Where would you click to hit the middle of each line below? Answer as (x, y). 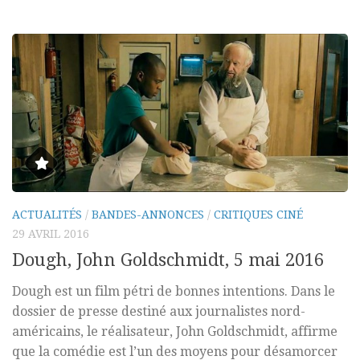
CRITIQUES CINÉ (258, 215)
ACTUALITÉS (47, 215)
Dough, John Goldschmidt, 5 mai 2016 (168, 260)
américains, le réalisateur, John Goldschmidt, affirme (175, 332)
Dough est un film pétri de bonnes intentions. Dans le (174, 292)
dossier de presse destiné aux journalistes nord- (159, 312)
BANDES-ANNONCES (148, 215)
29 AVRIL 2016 (51, 234)
